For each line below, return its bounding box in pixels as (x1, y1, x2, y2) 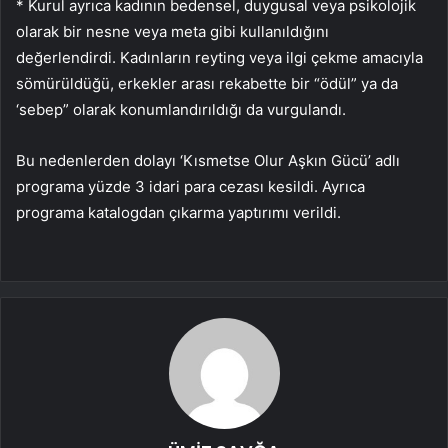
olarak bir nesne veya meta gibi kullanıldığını (16, 22, 329, 42)
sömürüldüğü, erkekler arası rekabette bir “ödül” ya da (16, 74, 398, 94)
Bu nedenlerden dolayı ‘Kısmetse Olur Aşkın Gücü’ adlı (16, 151, 400, 171)
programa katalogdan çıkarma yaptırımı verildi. (16, 203, 341, 223)
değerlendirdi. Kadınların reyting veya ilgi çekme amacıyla (16, 48, 423, 68)
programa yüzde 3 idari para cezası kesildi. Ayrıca (16, 177, 365, 197)
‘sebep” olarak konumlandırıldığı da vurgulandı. (16, 100, 346, 120)
